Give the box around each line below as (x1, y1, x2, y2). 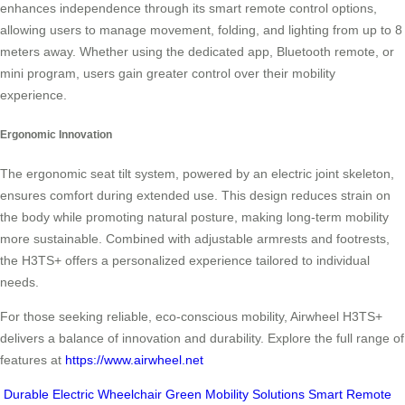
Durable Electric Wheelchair (4, 386, 162, 401)
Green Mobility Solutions (165, 386, 305, 401)
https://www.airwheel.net (65, 352, 203, 367)
